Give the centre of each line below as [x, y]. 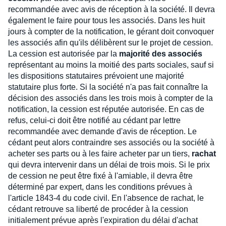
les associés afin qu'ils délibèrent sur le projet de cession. [110, 43]
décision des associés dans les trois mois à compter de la [110, 98]
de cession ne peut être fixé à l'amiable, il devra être [100, 176]
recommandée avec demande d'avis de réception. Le [102, 131]
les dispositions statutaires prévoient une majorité [96, 76]
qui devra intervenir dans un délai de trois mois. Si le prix [109, 165]
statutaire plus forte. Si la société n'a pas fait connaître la [108, 87]
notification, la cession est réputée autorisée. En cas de [106, 109]
